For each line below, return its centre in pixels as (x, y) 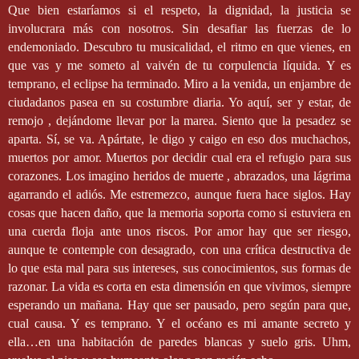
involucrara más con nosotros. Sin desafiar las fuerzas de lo (179, 29)
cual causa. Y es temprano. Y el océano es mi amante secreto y (179, 324)
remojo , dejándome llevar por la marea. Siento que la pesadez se (179, 121)
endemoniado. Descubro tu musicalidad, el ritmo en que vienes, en (179, 47)
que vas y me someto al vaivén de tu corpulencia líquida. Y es (179, 66)
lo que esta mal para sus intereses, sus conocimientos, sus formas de (179, 268)
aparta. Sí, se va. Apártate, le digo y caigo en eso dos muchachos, (179, 139)
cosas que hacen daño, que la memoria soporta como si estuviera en (179, 213)
